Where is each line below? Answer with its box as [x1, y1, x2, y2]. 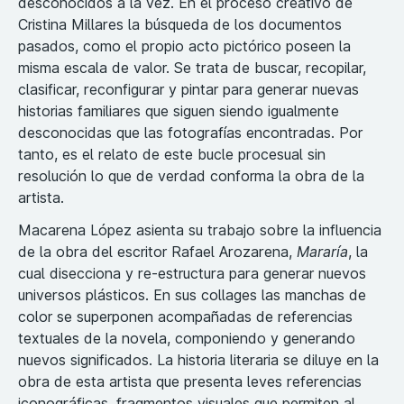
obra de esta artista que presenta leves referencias [18, 372, 362, 390]
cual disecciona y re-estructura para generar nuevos [18, 263, 366, 282]
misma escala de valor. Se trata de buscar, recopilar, [18, 58, 366, 77]
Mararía [297, 242, 348, 261]
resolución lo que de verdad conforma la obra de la [18, 166, 364, 185]
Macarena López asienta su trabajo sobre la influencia [18, 220, 381, 239]
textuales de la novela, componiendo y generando [18, 328, 355, 347]
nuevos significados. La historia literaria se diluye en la [18, 350, 379, 369]
